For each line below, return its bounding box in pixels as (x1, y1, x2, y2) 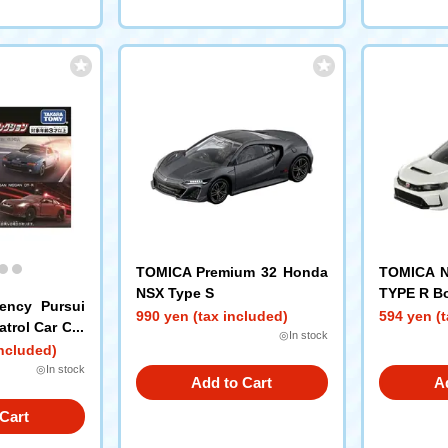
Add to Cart (191, 374, 272, 391)
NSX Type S (135, 285, 214, 301)
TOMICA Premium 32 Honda (135, 264, 328, 280)
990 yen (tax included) (135, 308, 288, 324)
